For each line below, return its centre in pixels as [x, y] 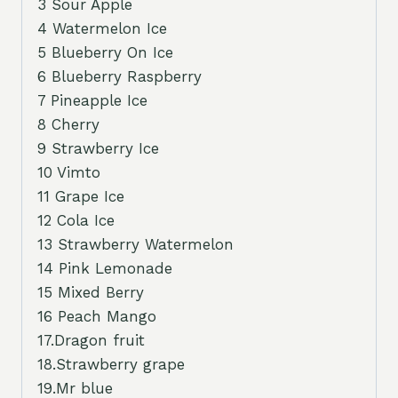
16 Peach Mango [97, 317]
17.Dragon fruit [91, 341]
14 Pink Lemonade [105, 269]
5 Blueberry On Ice [105, 53]
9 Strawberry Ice [98, 149]
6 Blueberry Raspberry [119, 77]
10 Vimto [69, 173]
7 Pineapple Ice [92, 101]
